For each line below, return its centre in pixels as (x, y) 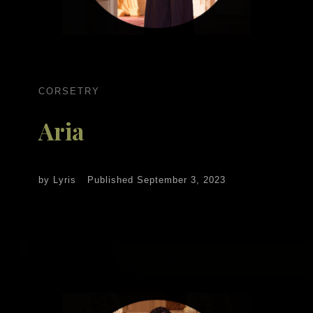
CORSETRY (69, 91)
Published (112, 180)
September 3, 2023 (181, 180)
